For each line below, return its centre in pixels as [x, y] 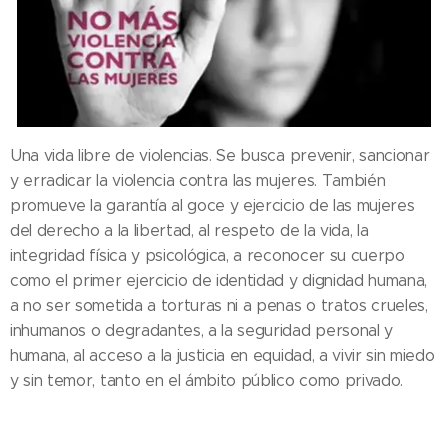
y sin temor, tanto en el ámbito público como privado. [207, 381]
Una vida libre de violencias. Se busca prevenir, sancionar [220, 156]
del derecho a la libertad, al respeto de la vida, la [189, 231]
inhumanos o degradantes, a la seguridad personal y [201, 331]
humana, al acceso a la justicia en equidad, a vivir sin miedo [222, 356]
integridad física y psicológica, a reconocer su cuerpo [207, 256]
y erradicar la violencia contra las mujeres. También [198, 181]
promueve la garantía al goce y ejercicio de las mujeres [212, 206]
